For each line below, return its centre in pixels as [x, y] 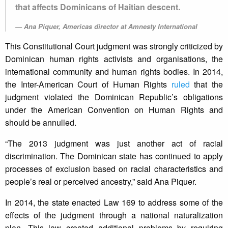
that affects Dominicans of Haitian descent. [98, 7]
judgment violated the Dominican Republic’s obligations [114, 97]
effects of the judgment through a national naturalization [114, 215]
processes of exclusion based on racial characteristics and [114, 169]
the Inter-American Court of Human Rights [88, 84]
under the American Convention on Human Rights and [114, 110]
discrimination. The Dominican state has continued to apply [114, 156]
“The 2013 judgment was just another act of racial [114, 144]
